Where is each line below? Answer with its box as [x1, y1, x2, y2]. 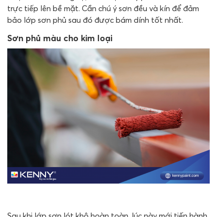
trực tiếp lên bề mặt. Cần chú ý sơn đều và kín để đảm [7, 3, 199, 14]
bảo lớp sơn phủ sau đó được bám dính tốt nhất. [7, 15, 183, 25]
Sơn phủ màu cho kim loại [7, 33, 115, 44]
